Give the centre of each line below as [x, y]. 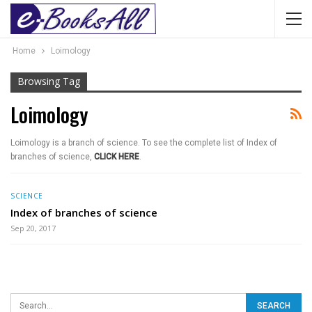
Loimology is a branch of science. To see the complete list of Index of [144, 143]
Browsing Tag [49, 81]
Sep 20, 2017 [33, 228]
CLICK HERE [117, 157]
